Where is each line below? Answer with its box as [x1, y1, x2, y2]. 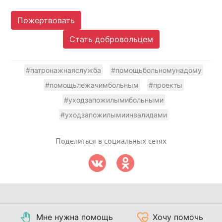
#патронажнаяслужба [25, 66, 101, 75]
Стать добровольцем [69, 34, 153, 45]
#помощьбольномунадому [111, 66, 202, 75]
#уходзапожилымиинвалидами [60, 111, 167, 119]
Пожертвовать [17, 15, 75, 26]
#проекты [148, 81, 182, 90]
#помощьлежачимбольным [45, 81, 139, 90]
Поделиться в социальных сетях [55, 137, 166, 146]
